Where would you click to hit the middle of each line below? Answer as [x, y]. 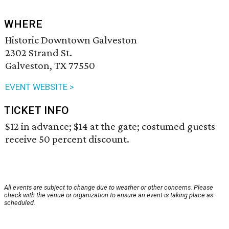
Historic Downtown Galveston [71, 40]
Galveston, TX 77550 [50, 66]
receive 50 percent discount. [67, 139]
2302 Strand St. [39, 53]
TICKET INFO [37, 111]
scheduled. [20, 203]
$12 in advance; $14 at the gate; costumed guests [110, 127]
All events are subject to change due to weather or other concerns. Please [109, 188]
